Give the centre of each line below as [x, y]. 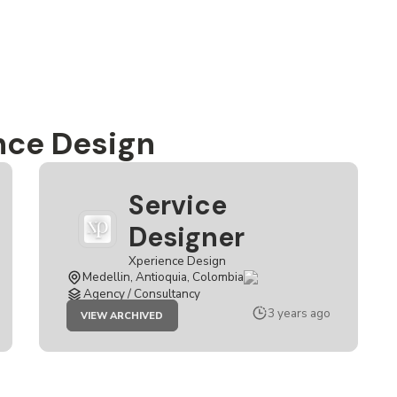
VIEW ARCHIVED [122, 315]
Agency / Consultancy [142, 293]
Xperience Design [177, 261]
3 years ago [299, 313]
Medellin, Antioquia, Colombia [163, 276]
